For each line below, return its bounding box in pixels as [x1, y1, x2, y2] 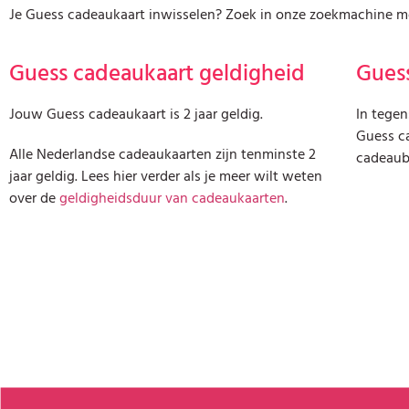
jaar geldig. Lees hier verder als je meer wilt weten [9, 164, 322, 189]
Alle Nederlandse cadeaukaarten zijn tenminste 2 [9, 142, 316, 167]
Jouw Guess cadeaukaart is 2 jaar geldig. [9, 102, 263, 127]
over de [9, 186, 59, 211]
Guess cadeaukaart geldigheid [9, 55, 305, 93]
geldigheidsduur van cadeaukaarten [59, 186, 285, 211]
